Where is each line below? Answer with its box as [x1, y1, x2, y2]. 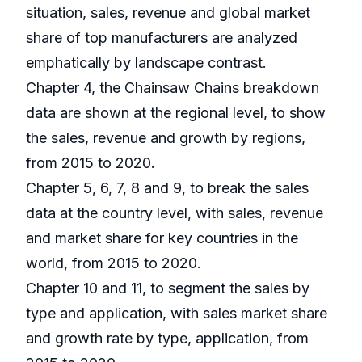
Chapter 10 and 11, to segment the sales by [26, 280, 309, 297]
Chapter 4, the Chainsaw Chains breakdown [26, 79, 319, 97]
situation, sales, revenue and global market [26, 4, 310, 22]
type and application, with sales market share [26, 305, 327, 322]
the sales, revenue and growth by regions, [26, 129, 305, 147]
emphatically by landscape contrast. [26, 54, 267, 72]
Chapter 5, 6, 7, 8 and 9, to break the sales [26, 179, 309, 197]
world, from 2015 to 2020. [26, 255, 201, 272]
